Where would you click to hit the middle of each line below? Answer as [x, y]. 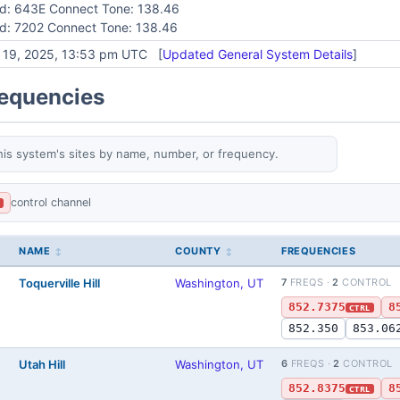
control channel [51, 202]
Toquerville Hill [59, 283]
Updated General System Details [257, 54]
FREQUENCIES [319, 251]
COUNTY [198, 251]
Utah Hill [42, 364]
